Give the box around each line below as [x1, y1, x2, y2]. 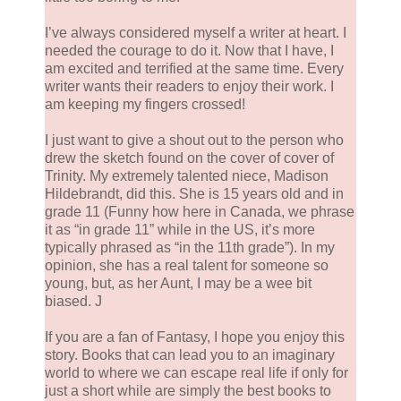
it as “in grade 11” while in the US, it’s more [45, 221, 315, 237]
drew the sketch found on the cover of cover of [45, 149, 334, 166]
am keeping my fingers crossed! [45, 96, 245, 112]
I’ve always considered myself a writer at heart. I [45, 24, 346, 40]
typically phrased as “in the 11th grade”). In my [45, 239, 335, 255]
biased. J [45, 293, 102, 309]
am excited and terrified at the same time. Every [45, 60, 344, 76]
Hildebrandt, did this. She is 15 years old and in [45, 185, 344, 201]
